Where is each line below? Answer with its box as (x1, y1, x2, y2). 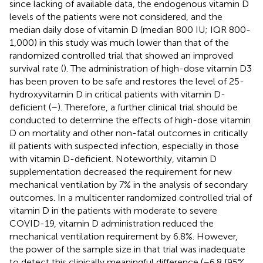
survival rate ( (9, 62, 63, 74)
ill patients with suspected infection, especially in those (9, 140, 239, 151)
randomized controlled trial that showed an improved (9, 49, 233, 61)
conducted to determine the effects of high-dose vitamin (9, 114, 251, 126)
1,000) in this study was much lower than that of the (9, 36, 229, 48)
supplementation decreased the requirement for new (9, 166, 232, 177)
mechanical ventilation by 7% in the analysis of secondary (9, 178, 248, 190)
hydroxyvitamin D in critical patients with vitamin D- (9, 88, 225, 100)
